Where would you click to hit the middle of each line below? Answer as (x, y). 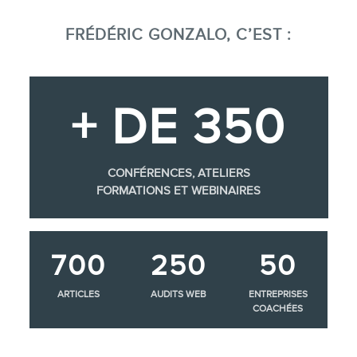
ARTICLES (79, 294)
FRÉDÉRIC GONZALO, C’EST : (178, 34)
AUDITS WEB (178, 294)
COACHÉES (278, 308)
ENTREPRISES (278, 294)
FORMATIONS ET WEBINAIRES (178, 190)
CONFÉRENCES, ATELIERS (178, 173)
